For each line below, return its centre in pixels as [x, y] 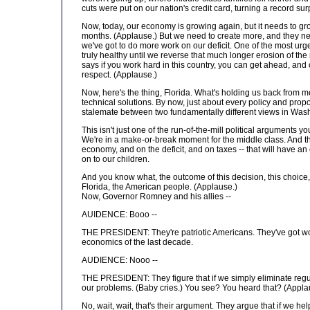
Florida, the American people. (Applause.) [159, 187]
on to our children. [116, 159]
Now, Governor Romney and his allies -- [156, 197]
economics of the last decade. [137, 242]
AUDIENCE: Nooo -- [120, 260]
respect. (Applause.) [119, 75]
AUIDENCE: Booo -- [119, 215]
